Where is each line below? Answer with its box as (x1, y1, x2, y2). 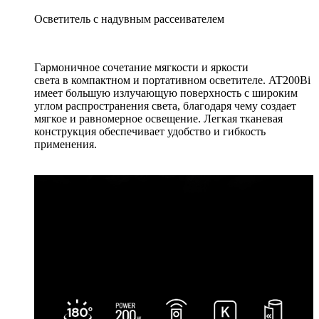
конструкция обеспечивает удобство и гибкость (34, 125, 266, 138)
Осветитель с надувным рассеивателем (34, 13, 224, 26)
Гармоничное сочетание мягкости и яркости (34, 61, 249, 74)
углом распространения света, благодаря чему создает (34, 100, 296, 113)
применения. (34, 138, 97, 151)
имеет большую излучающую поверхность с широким (34, 87, 298, 100)
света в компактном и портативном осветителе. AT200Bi (34, 74, 310, 87)
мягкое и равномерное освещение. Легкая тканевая (34, 113, 283, 125)
